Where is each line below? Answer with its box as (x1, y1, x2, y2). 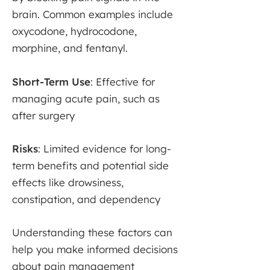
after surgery (12, 109, 75, 122)
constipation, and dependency (12, 193, 160, 206)
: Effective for (90, 75, 155, 88)
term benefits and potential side (12, 159, 169, 172)
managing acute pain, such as (12, 92, 160, 105)
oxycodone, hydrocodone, (12, 25, 137, 37)
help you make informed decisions (12, 243, 178, 256)
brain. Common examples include (12, 8, 173, 20)
